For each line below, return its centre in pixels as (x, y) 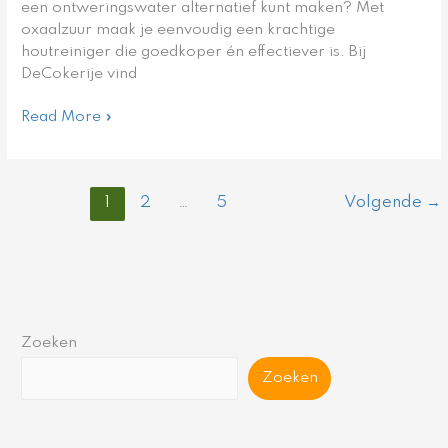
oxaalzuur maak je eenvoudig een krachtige (178, 30)
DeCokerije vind (79, 74)
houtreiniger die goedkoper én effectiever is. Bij (194, 52)
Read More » (67, 116)
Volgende (384, 202)
